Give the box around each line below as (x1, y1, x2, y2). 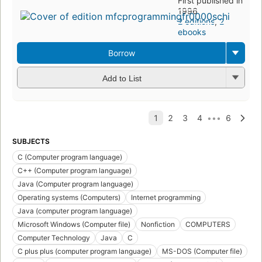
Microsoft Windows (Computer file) (18, 220, 130, 229)
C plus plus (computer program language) (18, 247, 151, 256)
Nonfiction (141, 220, 175, 229)
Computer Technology (18, 233, 90, 243)
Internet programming (131, 193, 201, 202)
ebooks (177, 27, 206, 37)
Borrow (108, 48, 135, 58)
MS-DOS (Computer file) (162, 247, 242, 256)
